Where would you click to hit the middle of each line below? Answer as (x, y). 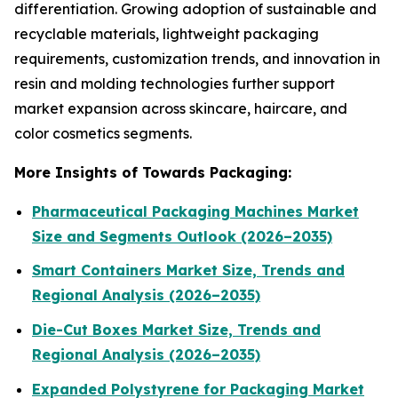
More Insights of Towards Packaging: (153, 172)
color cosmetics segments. (103, 133)
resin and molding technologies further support (175, 83)
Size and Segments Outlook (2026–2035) (182, 236)
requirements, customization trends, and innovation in (197, 58)
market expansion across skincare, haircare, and (181, 108)
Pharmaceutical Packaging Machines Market (195, 211)
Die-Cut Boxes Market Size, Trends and (176, 329)
